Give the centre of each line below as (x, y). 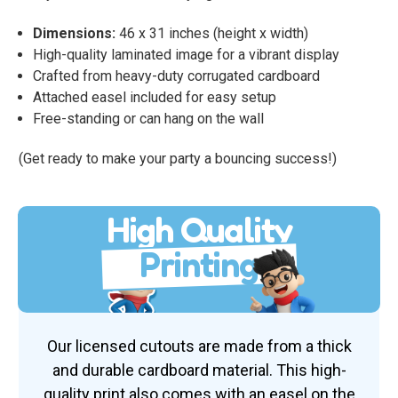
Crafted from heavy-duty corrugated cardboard (177, 76)
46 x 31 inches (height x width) (212, 33)
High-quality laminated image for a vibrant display (187, 54)
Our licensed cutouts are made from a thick (199, 346)
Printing (199, 263)
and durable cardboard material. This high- (199, 370)
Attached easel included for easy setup (155, 97)
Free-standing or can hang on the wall (149, 118)
